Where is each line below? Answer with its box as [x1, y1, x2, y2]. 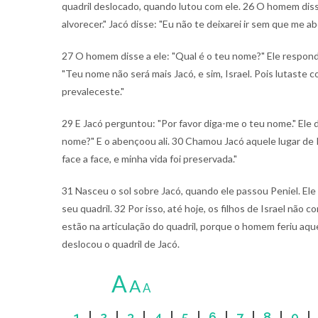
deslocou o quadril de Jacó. [62, 238, 180, 250]
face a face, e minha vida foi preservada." [62, 153, 237, 165]
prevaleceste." [62, 85, 124, 97]
